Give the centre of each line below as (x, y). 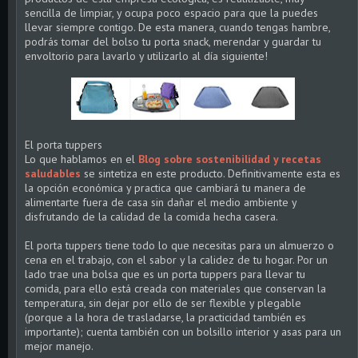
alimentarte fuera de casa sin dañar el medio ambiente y (161, 202)
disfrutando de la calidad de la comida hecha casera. (151, 217)
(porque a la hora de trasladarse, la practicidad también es (165, 317)
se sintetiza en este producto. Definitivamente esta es (211, 173)
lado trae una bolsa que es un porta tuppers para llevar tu (165, 274)
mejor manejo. (59, 346)
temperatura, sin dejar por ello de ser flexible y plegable (163, 303)
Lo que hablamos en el (82, 159)
